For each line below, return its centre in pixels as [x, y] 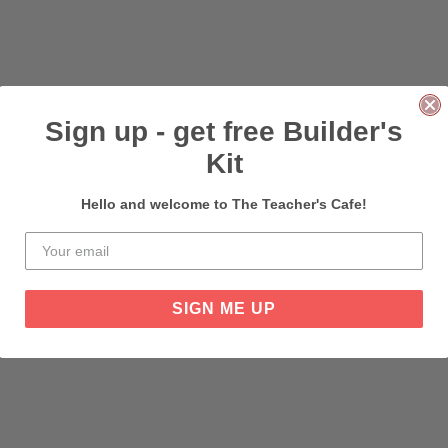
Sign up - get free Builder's [224, 131]
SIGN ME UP [224, 308]
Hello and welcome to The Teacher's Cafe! [224, 204]
